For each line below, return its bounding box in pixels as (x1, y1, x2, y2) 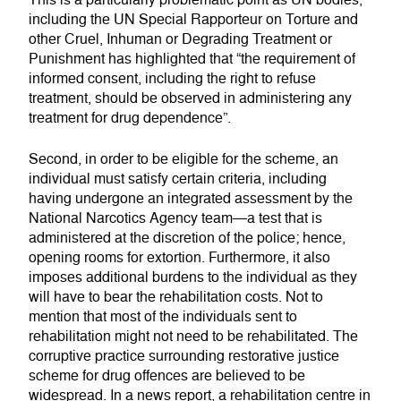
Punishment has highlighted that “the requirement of (29, 50, 355, 69)
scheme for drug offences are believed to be (29, 366, 305, 385)
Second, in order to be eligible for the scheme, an (29, 149, 338, 168)
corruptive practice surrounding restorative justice (29, 346, 339, 365)
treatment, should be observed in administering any (29, 90, 352, 108)
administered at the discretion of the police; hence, (29, 228, 346, 247)
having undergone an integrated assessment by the (29, 189, 353, 208)
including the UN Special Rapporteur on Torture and (29, 11, 358, 30)
